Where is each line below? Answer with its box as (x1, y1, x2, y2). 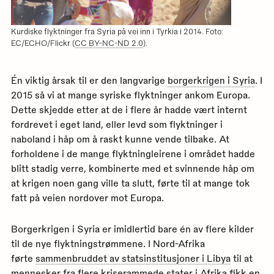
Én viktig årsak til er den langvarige (10, 75, 168, 86)
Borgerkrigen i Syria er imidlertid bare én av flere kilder (10, 223, 254, 234)
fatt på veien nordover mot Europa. (10, 192, 164, 204)
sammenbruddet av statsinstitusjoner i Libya (35, 252, 231, 264)
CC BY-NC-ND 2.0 (74, 38, 143, 48)
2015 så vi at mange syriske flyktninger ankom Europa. (10, 89, 250, 101)
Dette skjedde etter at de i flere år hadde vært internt (10, 104, 247, 116)
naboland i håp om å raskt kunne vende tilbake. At (10, 133, 229, 145)
